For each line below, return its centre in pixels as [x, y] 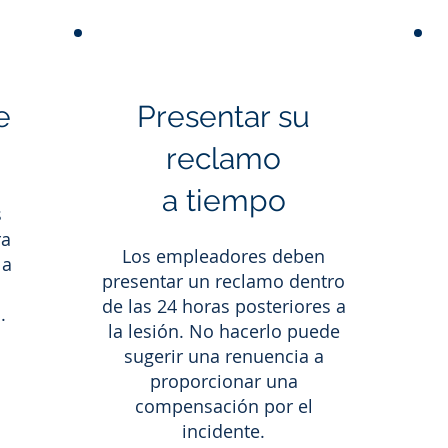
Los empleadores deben [223, 256]
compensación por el [223, 406]
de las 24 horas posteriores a [223, 306]
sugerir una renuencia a [223, 356]
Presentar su [223, 116]
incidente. [223, 431]
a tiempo [223, 200]
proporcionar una [223, 381]
